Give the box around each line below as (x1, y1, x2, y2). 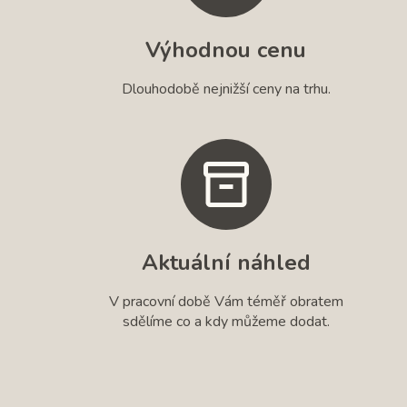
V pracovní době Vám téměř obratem (108, 291, 343, 312)
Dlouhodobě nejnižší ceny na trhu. (121, 78, 331, 99)
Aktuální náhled (141, 247, 311, 277)
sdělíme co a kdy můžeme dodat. (122, 311, 330, 332)
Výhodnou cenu (145, 35, 307, 65)
